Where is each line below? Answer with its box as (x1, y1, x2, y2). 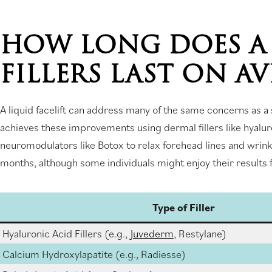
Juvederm (130, 226, 174, 240)
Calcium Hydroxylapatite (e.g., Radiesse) (2, 247, 186, 261)
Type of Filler (152, 200, 215, 214)
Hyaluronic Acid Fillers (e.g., (2, 226, 131, 240)
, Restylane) (173, 226, 226, 240)
